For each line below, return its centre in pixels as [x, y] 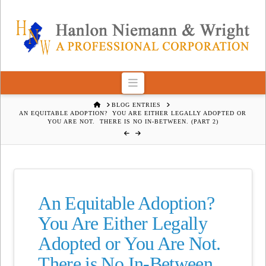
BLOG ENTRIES [137, 104]
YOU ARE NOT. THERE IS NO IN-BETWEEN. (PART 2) [133, 121]
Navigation [161, 82]
